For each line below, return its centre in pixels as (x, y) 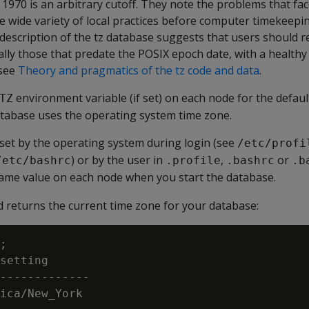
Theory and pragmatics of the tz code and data (139, 70)
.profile (193, 160)
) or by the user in (118, 160)
